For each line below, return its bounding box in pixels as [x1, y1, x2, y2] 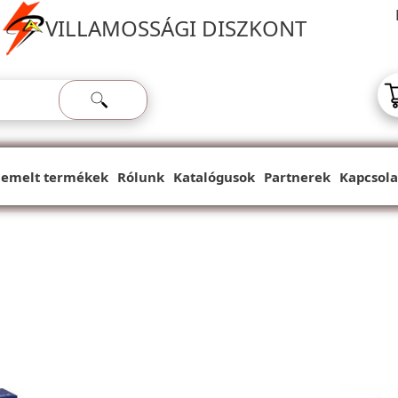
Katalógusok [173, 167, 255, 186]
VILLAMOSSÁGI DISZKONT [45, 13, 306, 43]
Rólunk [117, 167, 164, 186]
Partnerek [264, 167, 330, 186]
